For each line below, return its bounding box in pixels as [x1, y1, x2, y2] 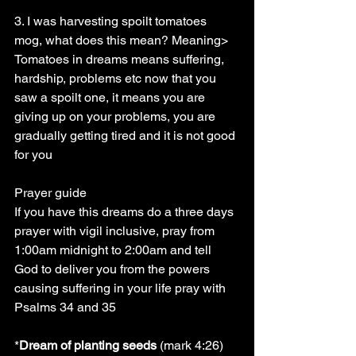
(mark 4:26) [157, 338, 226, 353]
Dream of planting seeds [19, 338, 157, 353]
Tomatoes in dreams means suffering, [14, 52, 227, 67]
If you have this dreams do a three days [14, 204, 237, 219]
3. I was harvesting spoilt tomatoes [14, 14, 210, 29]
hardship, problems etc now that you [14, 71, 219, 86]
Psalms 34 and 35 [14, 300, 116, 315]
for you [14, 147, 52, 162]
